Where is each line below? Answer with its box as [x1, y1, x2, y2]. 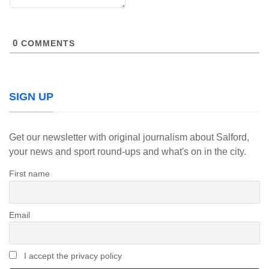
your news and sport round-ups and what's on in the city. [9, 147, 246, 157]
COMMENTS [18, 38, 75, 48]
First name [9, 169, 50, 178]
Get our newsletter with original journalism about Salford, [9, 132, 249, 142]
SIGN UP [9, 91, 53, 103]
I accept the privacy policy [21, 251, 122, 261]
